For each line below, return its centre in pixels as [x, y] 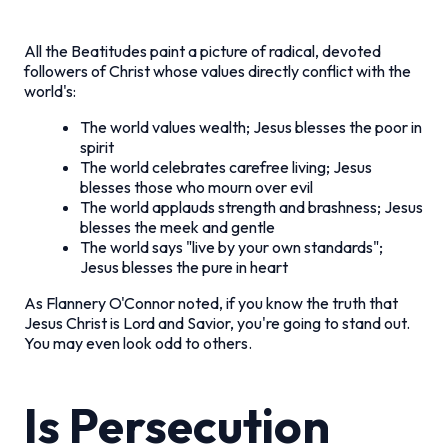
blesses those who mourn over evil [196, 186]
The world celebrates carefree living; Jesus [226, 166]
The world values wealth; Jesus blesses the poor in [251, 126]
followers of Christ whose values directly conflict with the [217, 70]
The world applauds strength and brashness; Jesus [251, 206]
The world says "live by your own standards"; [231, 246]
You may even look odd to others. [138, 342]
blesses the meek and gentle [177, 226]
